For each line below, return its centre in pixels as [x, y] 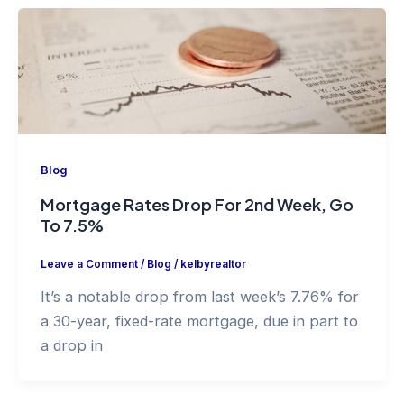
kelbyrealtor [213, 264]
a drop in [71, 346]
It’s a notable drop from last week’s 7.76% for [199, 297]
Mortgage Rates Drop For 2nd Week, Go [197, 205]
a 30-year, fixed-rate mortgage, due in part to [199, 321]
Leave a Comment [89, 264]
